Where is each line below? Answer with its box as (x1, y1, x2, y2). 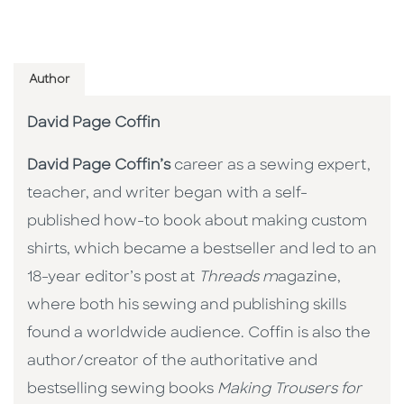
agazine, (278, 271, 341, 286)
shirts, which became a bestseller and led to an (27, 243, 377, 258)
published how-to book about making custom (27, 215, 367, 230)
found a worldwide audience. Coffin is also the (27, 326, 371, 342)
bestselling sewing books (27, 382, 217, 398)
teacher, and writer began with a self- (27, 187, 308, 202)
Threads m (198, 271, 278, 286)
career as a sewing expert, (170, 159, 371, 174)
